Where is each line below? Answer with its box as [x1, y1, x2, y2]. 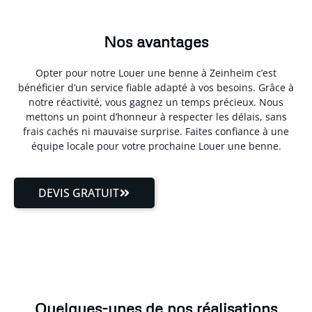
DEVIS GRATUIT [38, 185, 119, 201]
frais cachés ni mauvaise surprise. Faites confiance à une [23, 125, 289, 139]
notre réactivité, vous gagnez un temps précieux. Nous [29, 95, 283, 109]
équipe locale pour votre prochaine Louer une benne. [31, 139, 281, 153]
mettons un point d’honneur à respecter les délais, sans [25, 110, 287, 124]
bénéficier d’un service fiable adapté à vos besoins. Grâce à [18, 81, 294, 95]
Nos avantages [104, 32, 208, 52]
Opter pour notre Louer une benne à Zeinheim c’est [36, 66, 276, 80]
